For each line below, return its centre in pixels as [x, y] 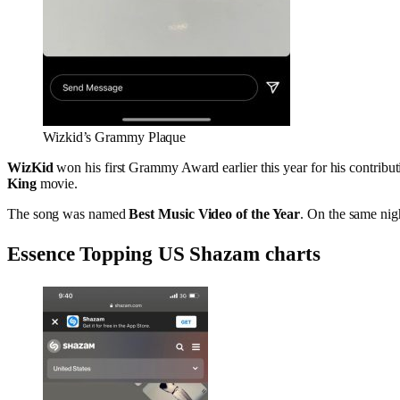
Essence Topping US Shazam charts [164, 254]
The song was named [68, 213]
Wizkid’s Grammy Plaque [115, 137]
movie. [57, 183]
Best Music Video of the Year [215, 213]
